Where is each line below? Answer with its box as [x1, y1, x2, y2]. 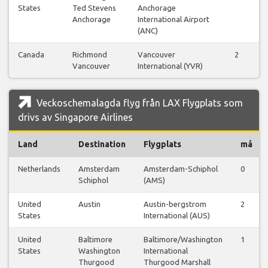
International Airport [138, 14, 209, 23]
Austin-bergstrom [144, 199, 206, 208]
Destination [78, 139, 126, 149]
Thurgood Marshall [144, 257, 211, 266]
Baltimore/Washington [144, 234, 223, 243]
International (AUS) [144, 211, 210, 220]
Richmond [72, 50, 107, 59]
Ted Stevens [72, 3, 116, 12]
